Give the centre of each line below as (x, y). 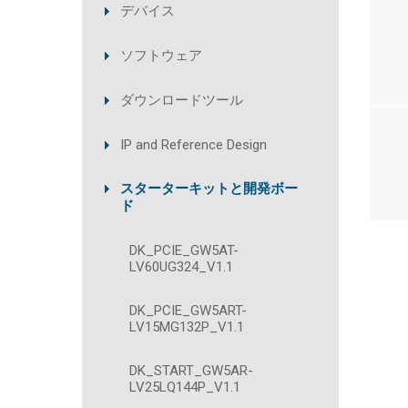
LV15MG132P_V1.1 (187, 327)
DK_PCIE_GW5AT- (184, 250)
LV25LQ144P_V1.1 (185, 387)
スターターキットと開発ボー (209, 189)
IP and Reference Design (194, 145)
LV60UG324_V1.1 (181, 267)
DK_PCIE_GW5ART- (188, 311)
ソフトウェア (161, 56)
